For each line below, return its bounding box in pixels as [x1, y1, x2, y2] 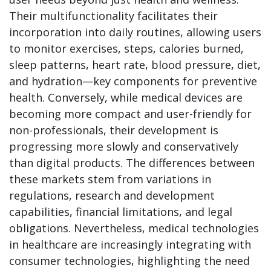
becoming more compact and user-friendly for [9, 106, 252, 121]
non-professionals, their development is [9, 123, 218, 137]
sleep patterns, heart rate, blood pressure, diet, [9, 57, 261, 72]
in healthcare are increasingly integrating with [9, 237, 251, 252]
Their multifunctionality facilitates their [9, 8, 218, 23]
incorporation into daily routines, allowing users [9, 25, 261, 39]
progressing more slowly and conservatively [9, 139, 238, 154]
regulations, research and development [9, 188, 215, 203]
